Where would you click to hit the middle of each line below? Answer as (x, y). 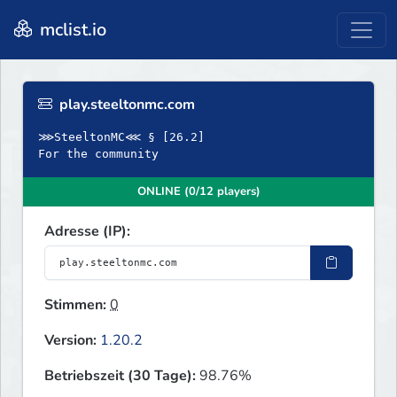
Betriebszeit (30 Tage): (120, 376)
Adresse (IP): (87, 232)
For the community (98, 154)
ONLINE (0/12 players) (198, 192)
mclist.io (71, 29)
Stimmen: (75, 305)
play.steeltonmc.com (125, 105)
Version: (70, 341)
